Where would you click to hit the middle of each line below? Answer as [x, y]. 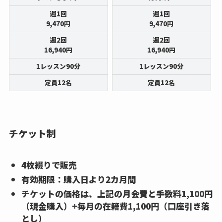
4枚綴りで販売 [49, 165]
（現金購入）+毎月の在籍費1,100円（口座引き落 [116, 206]
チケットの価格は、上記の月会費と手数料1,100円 [117, 194]
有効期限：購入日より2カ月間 [79, 179]
